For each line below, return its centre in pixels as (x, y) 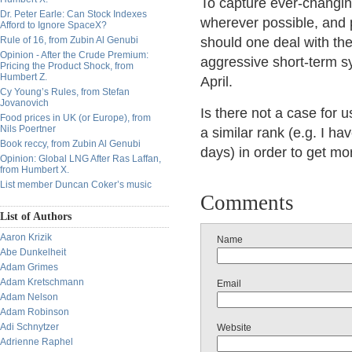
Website (234, 328)
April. (216, 82)
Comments (247, 203)
